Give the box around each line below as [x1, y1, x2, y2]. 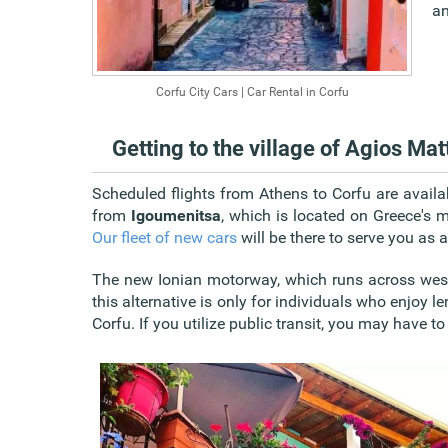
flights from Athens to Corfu [171, 183, 372, 203]
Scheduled [92, 183, 172, 203]
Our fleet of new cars [92, 227, 237, 247]
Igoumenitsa [130, 205, 221, 225]
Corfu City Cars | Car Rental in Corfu [155, 84, 349, 99]
